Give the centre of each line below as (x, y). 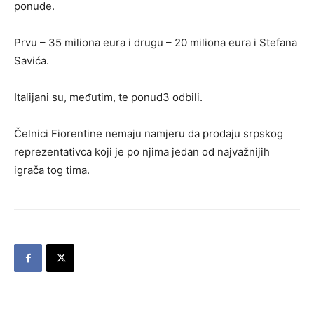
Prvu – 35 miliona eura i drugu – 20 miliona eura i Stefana (156, 42)
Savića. (32, 61)
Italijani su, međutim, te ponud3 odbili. (108, 97)
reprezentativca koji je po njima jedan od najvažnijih (142, 152)
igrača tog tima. (52, 170)
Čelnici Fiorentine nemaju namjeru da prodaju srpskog (149, 134)
